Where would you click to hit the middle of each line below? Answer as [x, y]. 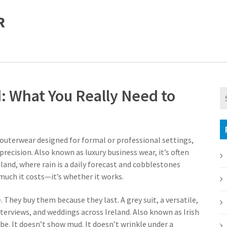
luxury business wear [120, 152]
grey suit [142, 200]
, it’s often [172, 152]
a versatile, [179, 200]
